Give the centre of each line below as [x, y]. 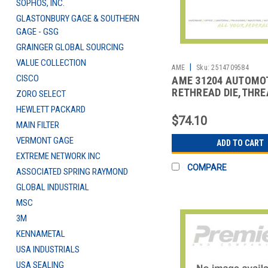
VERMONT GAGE [45, 141]
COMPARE [207, 167]
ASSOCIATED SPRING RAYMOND [72, 172]
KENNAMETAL [41, 234]
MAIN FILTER [38, 125]
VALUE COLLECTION [51, 63]
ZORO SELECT [41, 94]
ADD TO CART [240, 143]
